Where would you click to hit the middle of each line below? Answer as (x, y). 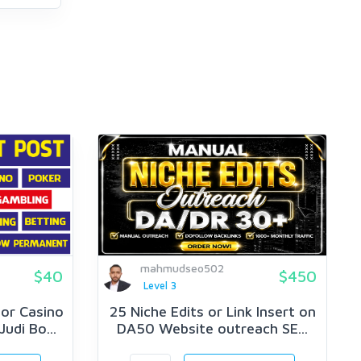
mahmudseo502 (182, 268)
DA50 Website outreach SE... (212, 329)
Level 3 (160, 286)
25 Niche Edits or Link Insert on (212, 312)
